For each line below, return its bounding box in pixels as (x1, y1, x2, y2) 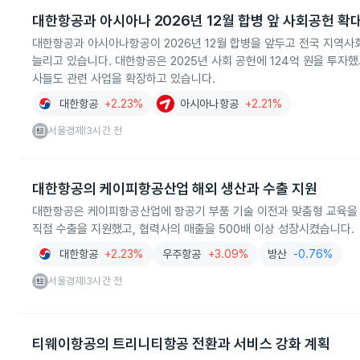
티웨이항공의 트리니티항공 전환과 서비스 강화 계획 (32, 335, 330, 352)
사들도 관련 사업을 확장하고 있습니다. (32, 72, 215, 86)
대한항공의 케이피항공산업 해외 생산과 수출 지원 (32, 180, 317, 197)
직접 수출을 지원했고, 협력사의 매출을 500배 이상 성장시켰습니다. (32, 222, 354, 236)
